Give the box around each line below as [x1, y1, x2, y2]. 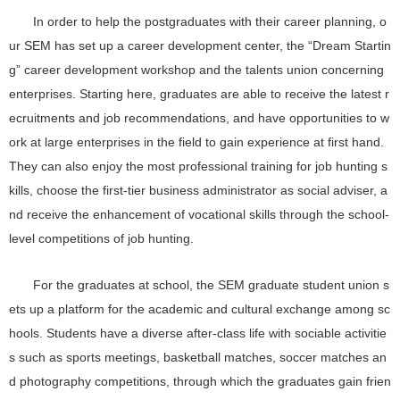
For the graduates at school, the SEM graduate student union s [33, 279, 390, 293]
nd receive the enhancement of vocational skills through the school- [9, 207, 389, 221]
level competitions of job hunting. [9, 231, 194, 246]
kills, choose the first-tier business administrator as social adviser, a [9, 183, 387, 197]
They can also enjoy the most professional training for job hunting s [9, 159, 387, 173]
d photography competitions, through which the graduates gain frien [9, 375, 391, 389]
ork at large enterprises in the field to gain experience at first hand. [9, 135, 384, 149]
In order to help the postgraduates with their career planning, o [33, 14, 387, 29]
